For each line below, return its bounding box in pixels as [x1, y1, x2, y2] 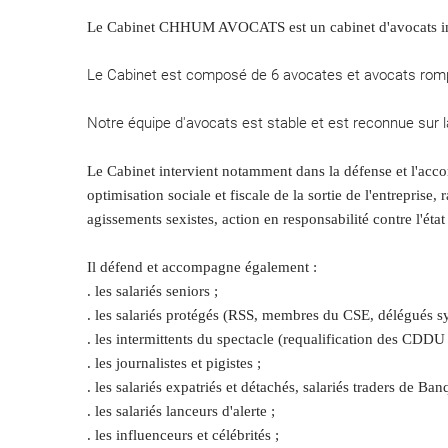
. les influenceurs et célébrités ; [87, 427, 279, 444]
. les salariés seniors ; [87, 283, 218, 300]
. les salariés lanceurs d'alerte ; [87, 403, 275, 420]
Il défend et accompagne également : [87, 259, 317, 276]
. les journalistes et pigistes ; [87, 355, 261, 372]
